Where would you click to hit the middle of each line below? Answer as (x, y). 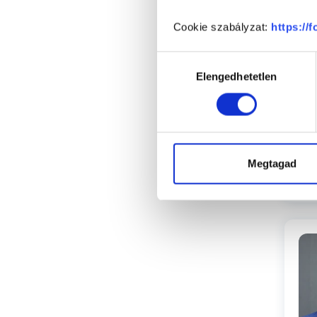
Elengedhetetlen (236, 76)
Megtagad (272, 163)
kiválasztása (186, 76)
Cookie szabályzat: (222, 27)
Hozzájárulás (188, 59)
